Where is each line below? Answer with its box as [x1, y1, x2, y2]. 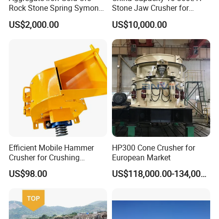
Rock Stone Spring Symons [9, 2, 103, 14]
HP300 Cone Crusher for [111, 142, 195, 153]
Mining [111, 12, 136, 23]
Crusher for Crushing [9, 152, 80, 163]
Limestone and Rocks [9, 161, 84, 173]
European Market [111, 152, 171, 163]
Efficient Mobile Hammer [9, 142, 94, 153]
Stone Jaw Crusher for [111, 2, 189, 14]
